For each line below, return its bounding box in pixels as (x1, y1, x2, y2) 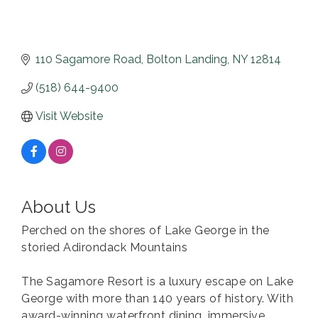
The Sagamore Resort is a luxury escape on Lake (21, 275, 293, 289)
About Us (21, 197, 96, 218)
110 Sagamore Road (35, 53, 141, 67)
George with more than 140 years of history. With (21, 292, 293, 306)
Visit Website (35, 109, 103, 124)
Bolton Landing (146, 53, 227, 67)
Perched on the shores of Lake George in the (21, 224, 270, 238)
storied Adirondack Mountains (21, 241, 187, 255)
